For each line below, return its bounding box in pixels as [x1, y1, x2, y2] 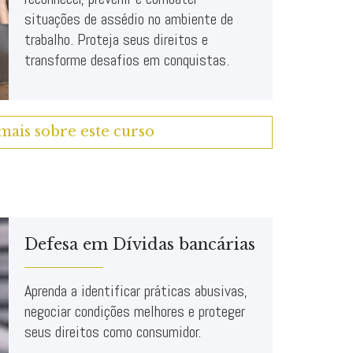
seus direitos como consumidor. [24, 321, 201, 342]
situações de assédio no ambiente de [24, 9, 233, 30]
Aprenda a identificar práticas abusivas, [24, 280, 247, 301]
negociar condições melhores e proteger [24, 300, 245, 321]
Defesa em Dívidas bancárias [24, 235, 255, 255]
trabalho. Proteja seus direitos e [24, 29, 208, 50]
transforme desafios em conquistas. [24, 50, 229, 71]
